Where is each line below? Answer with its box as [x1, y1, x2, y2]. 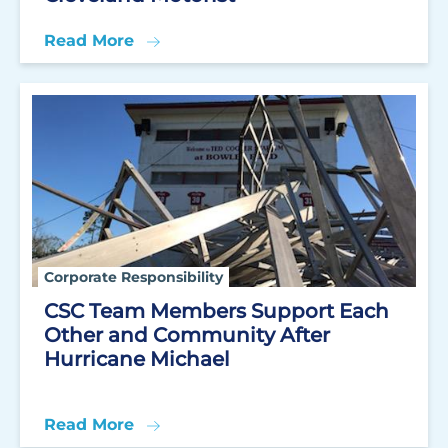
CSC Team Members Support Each [44, 299, 389, 323]
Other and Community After [44, 323, 330, 347]
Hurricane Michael [44, 347, 230, 371]
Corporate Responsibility [44, 268, 223, 286]
